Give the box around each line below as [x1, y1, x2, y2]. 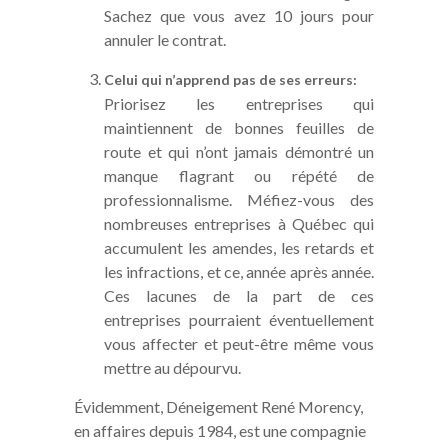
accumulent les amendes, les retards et [104, 237, 374, 257]
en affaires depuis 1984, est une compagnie [74, 420, 366, 440]
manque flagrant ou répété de [104, 165, 374, 185]
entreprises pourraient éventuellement [104, 309, 374, 329]
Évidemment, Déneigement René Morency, [74, 396, 363, 416]
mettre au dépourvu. [104, 357, 241, 377]
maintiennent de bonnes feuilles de [104, 117, 374, 137]
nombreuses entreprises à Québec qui [104, 213, 374, 233]
